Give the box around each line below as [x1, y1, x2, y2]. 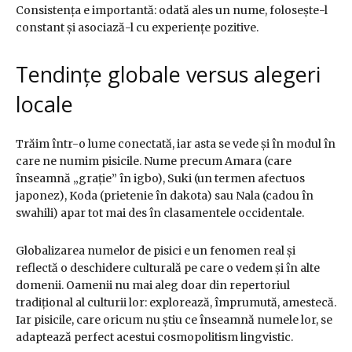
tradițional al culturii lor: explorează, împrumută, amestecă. [16, 295, 336, 310]
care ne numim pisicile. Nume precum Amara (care [16, 154, 291, 169]
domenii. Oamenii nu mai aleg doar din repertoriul [16, 278, 290, 293]
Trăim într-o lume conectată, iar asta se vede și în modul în [16, 137, 335, 152]
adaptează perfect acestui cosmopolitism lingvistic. [16, 330, 293, 345]
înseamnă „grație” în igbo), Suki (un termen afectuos [16, 171, 305, 186]
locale [16, 90, 73, 119]
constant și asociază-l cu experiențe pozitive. [16, 20, 258, 35]
